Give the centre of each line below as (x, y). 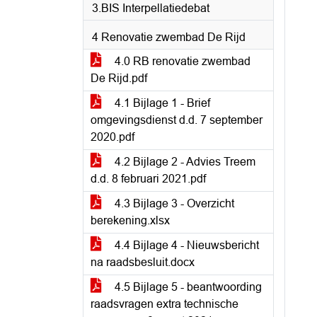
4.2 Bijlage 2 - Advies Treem (184, 162)
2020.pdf (113, 137)
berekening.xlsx (130, 220)
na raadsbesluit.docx (143, 262)
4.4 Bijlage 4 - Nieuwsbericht (185, 245)
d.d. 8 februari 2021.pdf (148, 179)
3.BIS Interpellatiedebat (151, 8)
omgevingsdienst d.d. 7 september (177, 120)
